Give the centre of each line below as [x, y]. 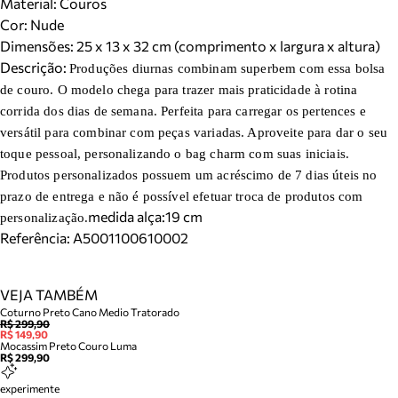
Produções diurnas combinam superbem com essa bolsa [227, 68]
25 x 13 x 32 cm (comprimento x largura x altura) [228, 46]
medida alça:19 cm [146, 216]
